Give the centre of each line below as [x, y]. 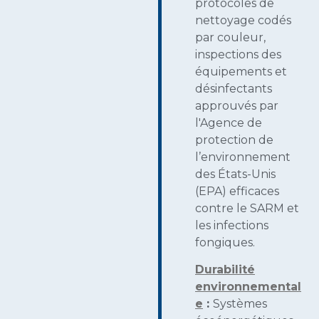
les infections [232, 226]
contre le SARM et [247, 209]
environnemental [248, 287]
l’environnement [243, 157]
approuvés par [237, 106]
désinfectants [234, 89]
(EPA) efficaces [237, 192]
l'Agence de [229, 123]
